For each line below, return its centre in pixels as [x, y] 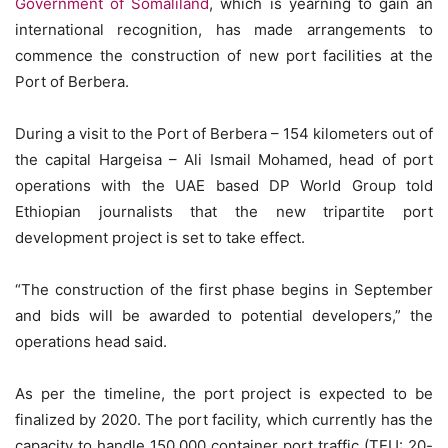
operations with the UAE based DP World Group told [224, 186]
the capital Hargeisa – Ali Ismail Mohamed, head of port [224, 160]
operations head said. [91, 342]
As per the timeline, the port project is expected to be [224, 394]
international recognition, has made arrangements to [224, 30]
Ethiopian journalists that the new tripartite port [224, 212]
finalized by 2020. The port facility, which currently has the [224, 420]
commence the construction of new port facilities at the [224, 56]
